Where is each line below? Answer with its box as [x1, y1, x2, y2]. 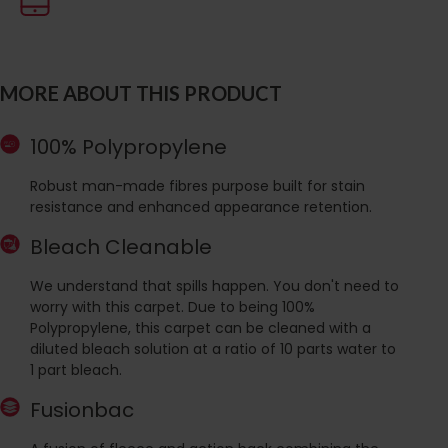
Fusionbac [30, 395, 134, 424]
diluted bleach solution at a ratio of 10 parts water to [30, 338, 396, 359]
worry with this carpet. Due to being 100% [30, 296, 315, 317]
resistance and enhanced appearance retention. [30, 196, 372, 217]
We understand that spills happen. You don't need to [30, 275, 399, 296]
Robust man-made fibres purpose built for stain [30, 175, 365, 196]
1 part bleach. [30, 359, 122, 380]
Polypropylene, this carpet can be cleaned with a [30, 317, 371, 338]
